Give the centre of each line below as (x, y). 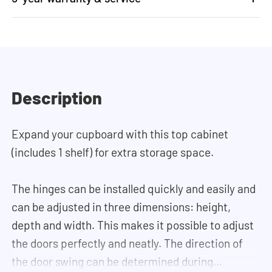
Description (57, 97)
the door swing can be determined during (113, 262)
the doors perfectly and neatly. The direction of (127, 243)
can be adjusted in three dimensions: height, (121, 207)
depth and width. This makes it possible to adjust (133, 225)
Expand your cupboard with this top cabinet (120, 134)
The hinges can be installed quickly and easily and (134, 189)
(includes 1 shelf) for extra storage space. (113, 152)
